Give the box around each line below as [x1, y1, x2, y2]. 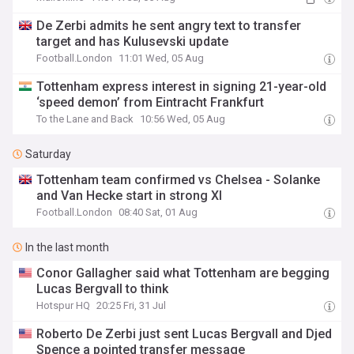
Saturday [25, 148, 71, 160]
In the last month [25, 241, 109, 254]
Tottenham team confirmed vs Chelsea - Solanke [36, 172, 321, 187]
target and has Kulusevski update [36, 34, 229, 49]
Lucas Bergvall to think [36, 281, 169, 296]
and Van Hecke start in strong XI [36, 188, 223, 203]
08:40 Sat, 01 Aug [119, 206, 198, 218]
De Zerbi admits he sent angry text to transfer [36, 18, 302, 33]
